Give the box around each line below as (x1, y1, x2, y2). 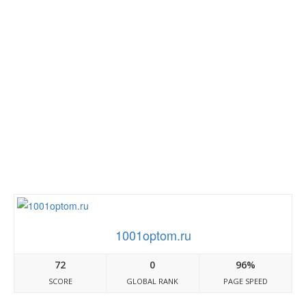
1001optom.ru (115, 226, 191, 244)
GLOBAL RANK (126, 276, 179, 286)
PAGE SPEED (223, 276, 268, 286)
